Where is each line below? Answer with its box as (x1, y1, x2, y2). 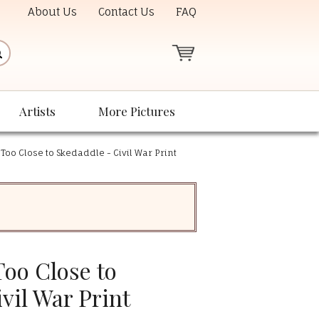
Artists (19, 103, 56, 120)
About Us (28, 5, 77, 19)
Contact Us (98, 5, 155, 19)
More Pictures (98, 103, 175, 120)
